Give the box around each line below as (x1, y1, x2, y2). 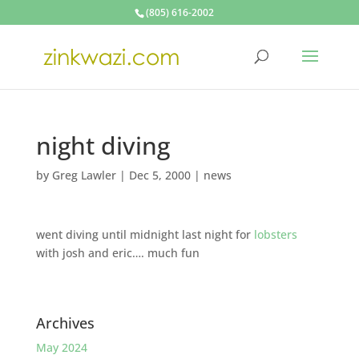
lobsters (253, 227, 297, 242)
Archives (35, 313, 95, 333)
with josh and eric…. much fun (35, 245, 200, 260)
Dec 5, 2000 (128, 167, 191, 183)
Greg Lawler (51, 167, 116, 183)
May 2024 (35, 340, 87, 355)
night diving (35, 129, 170, 162)
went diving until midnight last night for (35, 227, 254, 242)
